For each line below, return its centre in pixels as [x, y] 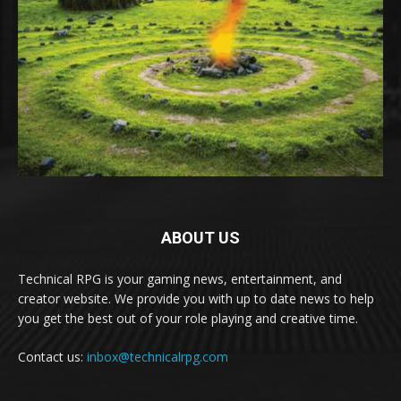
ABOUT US [200, 237]
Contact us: [52, 356]
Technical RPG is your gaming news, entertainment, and [180, 278]
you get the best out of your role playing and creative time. [188, 318]
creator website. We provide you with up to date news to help [196, 298]
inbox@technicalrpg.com [158, 356]
